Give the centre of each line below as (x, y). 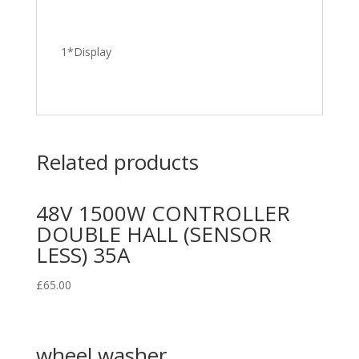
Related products (117, 162)
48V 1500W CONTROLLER (163, 213)
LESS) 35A (83, 255)
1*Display (86, 52)
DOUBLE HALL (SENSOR (153, 234)
